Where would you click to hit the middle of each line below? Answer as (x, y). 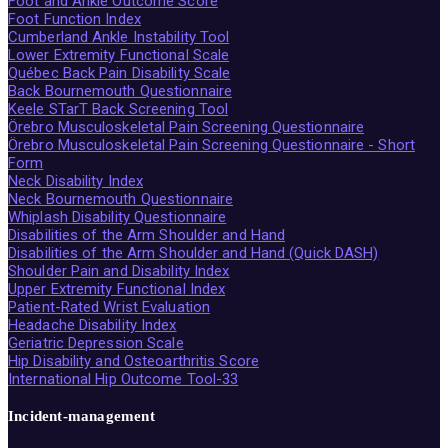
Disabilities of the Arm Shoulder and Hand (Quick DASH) (193, 253)
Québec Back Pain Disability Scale (119, 73)
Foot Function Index (74, 19)
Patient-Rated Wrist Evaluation (109, 307)
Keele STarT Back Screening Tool (118, 109)
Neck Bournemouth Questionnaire (120, 199)
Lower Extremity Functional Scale (119, 55)
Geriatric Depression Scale (96, 343)
